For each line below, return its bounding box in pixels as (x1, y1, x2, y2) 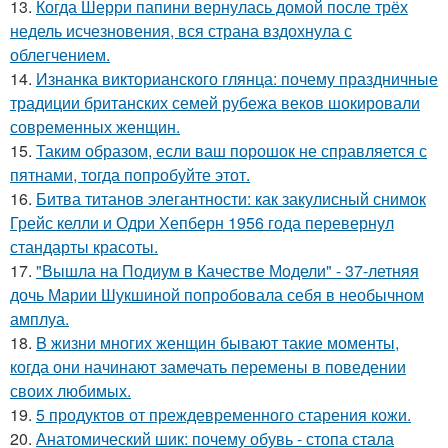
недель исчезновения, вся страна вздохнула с (10, 19, 352, 43)
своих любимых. (10, 379, 131, 403)
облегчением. (10, 43, 110, 67)
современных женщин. (10, 115, 180, 139)
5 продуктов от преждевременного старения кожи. (36, 403, 411, 427)
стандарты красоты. (10, 235, 158, 259)
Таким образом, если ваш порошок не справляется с (36, 139, 427, 163)
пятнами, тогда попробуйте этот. (10, 163, 250, 187)
